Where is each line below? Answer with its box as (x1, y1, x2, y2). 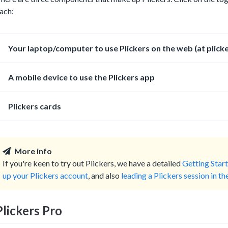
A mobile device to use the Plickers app (8, 72, 155, 82)
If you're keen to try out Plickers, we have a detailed (3, 158, 182, 168)
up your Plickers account (3, 170, 88, 180)
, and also (88, 170, 121, 180)
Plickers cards (8, 101, 61, 111)
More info (14, 146, 52, 156)
